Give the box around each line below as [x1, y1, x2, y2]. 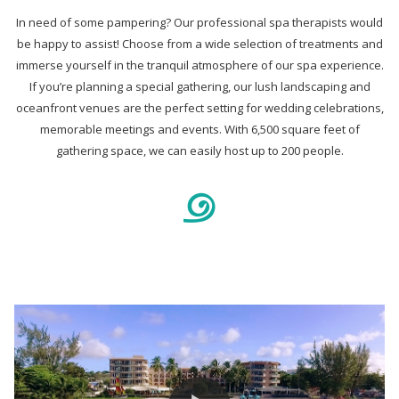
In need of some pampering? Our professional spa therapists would [16, 14, 383, 30]
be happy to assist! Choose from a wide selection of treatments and [16, 36, 383, 52]
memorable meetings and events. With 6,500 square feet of [39, 121, 360, 137]
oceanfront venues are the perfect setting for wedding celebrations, [15, 100, 384, 116]
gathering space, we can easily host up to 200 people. [55, 142, 344, 159]
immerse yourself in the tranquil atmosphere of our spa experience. [15, 57, 384, 73]
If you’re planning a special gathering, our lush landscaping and [28, 78, 370, 94]
